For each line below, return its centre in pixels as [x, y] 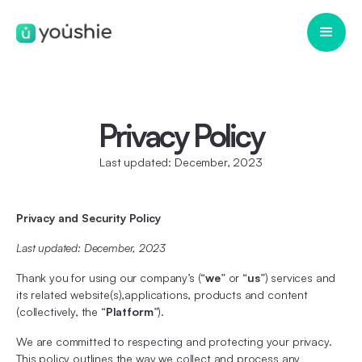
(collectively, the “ [61, 311]
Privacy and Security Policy [88, 218]
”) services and [298, 278]
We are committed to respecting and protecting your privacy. [174, 341]
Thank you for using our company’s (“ [111, 278]
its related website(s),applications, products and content [162, 295]
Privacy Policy [181, 135]
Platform [129, 311]
